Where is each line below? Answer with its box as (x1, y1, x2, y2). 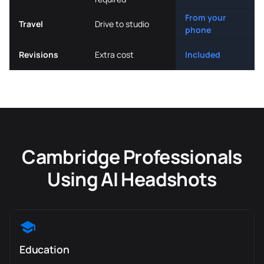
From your (185, 12, 226, 23)
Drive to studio (95, 18, 149, 29)
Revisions (19, 49, 58, 60)
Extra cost (95, 49, 134, 60)
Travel (19, 18, 43, 29)
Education (19, 242, 70, 256)
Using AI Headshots (47, 166, 217, 192)
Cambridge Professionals (22, 144, 242, 170)
